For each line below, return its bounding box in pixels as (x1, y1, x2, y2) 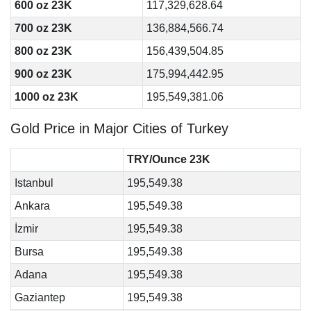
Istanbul (14, 177, 53, 189)
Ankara (14, 200, 50, 212)
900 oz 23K (14, 68, 72, 80)
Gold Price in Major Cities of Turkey (10, 121, 228, 136)
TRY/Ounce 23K (126, 153, 210, 165)
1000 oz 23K (14, 91, 78, 103)
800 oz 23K (14, 45, 72, 57)
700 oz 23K (14, 22, 72, 34)
